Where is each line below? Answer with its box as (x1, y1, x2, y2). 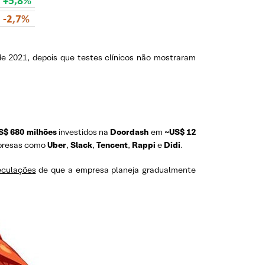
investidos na (56, 127, 111, 137)
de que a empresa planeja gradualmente (35, 164, 196, 175)
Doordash (110, 127, 149, 137)
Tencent (96, 140, 128, 150)
